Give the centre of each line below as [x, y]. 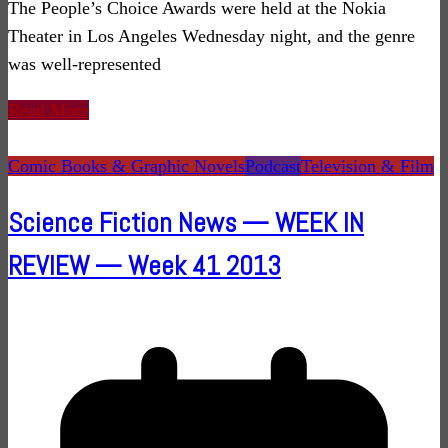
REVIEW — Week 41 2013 [144, 266]
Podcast [273, 166]
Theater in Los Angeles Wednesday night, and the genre [211, 36]
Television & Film [367, 166]
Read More [48, 110]
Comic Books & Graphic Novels [126, 166]
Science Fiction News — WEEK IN [186, 223]
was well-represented [84, 64]
